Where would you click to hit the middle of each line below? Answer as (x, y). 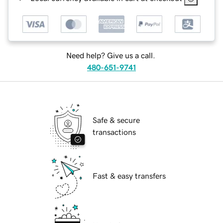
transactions (114, 132)
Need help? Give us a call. (111, 56)
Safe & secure (116, 120)
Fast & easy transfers (129, 176)
